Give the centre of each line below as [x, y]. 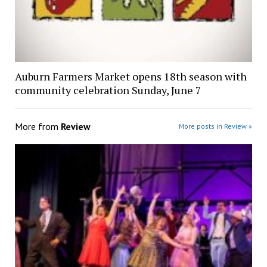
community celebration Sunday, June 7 [108, 90]
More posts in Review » [216, 126]
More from [38, 127]
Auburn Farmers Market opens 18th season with [131, 77]
